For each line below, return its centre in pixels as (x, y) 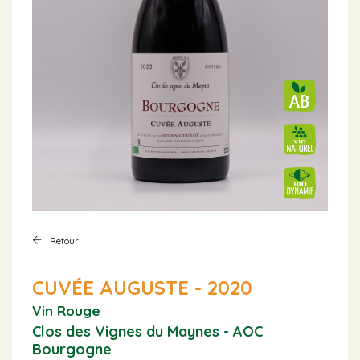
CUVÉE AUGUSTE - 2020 (142, 287)
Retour (64, 240)
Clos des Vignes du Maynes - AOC (147, 331)
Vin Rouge (66, 310)
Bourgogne (72, 349)
